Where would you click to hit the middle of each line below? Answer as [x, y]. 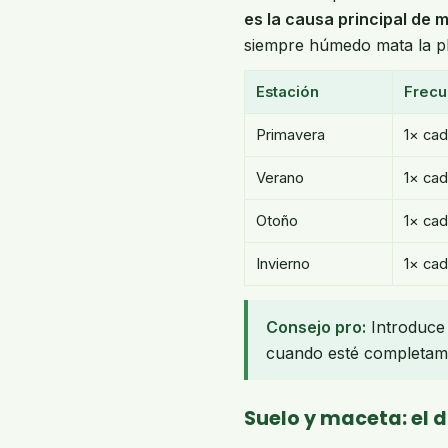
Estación [287, 92]
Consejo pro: [316, 327]
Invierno [283, 264]
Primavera [290, 135]
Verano [280, 178]
